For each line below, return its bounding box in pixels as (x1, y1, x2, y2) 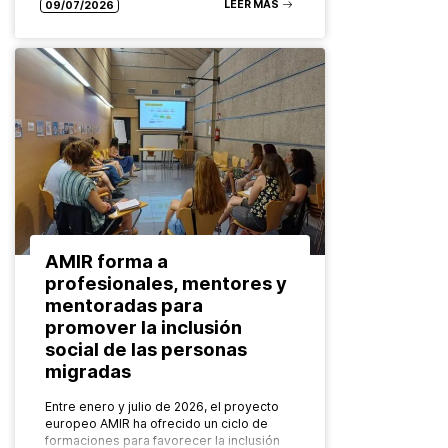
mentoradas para (45, 293, 203, 316)
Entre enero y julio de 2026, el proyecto (45, 398, 279, 414)
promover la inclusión (45, 315, 242, 338)
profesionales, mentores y (45, 271, 287, 294)
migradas (45, 359, 131, 382)
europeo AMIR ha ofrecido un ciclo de (45, 415, 268, 431)
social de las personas (45, 337, 247, 360)
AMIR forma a (45, 249, 168, 272)
